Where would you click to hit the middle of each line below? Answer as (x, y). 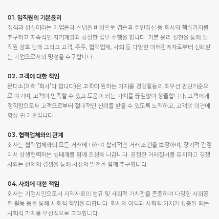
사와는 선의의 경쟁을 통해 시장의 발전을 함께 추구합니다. (78, 164)
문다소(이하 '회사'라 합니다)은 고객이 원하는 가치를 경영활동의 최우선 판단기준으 (108, 86)
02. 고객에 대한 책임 (33, 76)
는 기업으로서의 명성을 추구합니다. (51, 57)
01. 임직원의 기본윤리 (34, 17)
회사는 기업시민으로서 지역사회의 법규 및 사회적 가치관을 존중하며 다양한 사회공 (108, 194)
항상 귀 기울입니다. (31, 115)
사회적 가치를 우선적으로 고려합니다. (53, 213)
